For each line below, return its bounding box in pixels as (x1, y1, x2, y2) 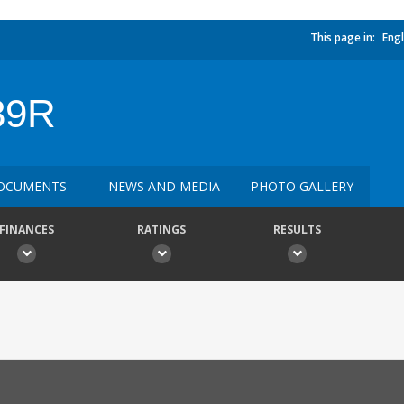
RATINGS (137, 222, 186, 237)
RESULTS (272, 222, 321, 237)
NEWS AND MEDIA (108, 178, 220, 195)
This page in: (310, 30, 375, 45)
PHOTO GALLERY (251, 178, 353, 195)
